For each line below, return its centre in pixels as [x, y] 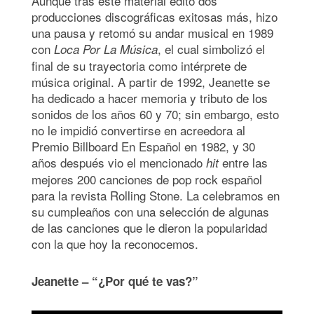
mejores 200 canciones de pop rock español [147, 179]
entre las [243, 163]
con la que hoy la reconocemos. [115, 244]
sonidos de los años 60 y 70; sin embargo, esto [155, 114]
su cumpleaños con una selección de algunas [150, 212]
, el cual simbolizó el [211, 49]
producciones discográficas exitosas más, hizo [155, 17]
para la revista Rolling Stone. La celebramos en [156, 196]
